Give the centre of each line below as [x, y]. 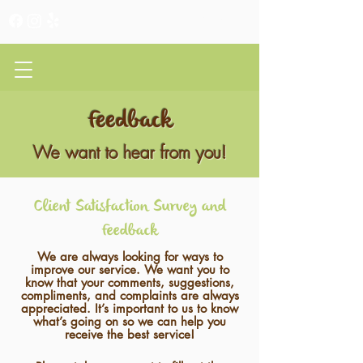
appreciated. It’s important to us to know [130, 308]
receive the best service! [130, 334]
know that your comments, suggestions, [130, 282]
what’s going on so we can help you [130, 321]
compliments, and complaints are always [130, 295]
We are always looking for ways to [130, 256]
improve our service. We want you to [130, 269]
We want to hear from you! [130, 153]
